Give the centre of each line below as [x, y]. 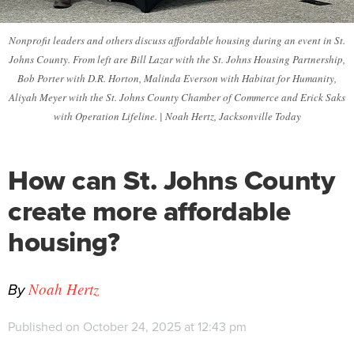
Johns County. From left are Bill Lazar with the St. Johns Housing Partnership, [177, 60]
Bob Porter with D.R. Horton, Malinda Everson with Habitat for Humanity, [177, 79]
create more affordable [149, 211]
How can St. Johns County [171, 181]
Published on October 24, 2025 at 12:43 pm [127, 327]
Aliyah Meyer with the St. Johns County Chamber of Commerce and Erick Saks [177, 98]
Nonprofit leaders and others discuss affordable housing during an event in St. [177, 41]
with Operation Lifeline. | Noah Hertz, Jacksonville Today [177, 117]
